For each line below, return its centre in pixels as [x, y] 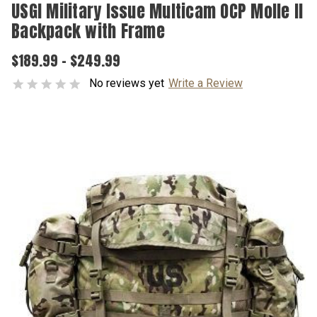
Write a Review [206, 83]
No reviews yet [127, 83]
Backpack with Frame [88, 31]
